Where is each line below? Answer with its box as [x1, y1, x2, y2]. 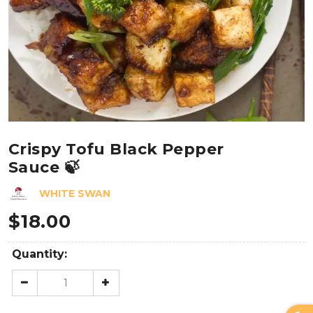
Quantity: [12, 247, 67, 261]
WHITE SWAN [39, 187, 110, 200]
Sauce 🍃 [8, 158, 80, 177]
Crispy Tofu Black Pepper [8, 140, 224, 159]
